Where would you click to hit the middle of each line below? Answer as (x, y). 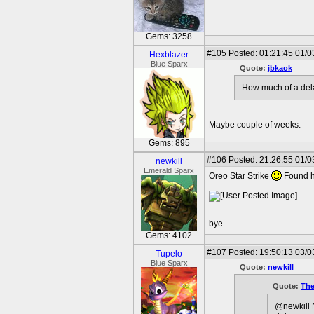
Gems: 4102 (169, 235)
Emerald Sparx (169, 170)
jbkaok (280, 68)
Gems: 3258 (169, 36)
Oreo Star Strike (240, 176)
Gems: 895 (169, 143)
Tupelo (169, 254)
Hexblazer (169, 55)
